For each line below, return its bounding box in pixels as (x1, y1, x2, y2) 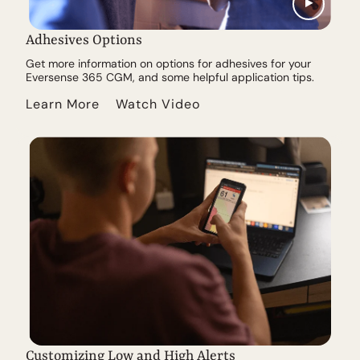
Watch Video (116, 95, 200, 112)
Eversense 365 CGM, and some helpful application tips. (26, 69, 314, 84)
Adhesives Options (26, 31, 142, 48)
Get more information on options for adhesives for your (26, 55, 311, 71)
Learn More (26, 95, 100, 112)
